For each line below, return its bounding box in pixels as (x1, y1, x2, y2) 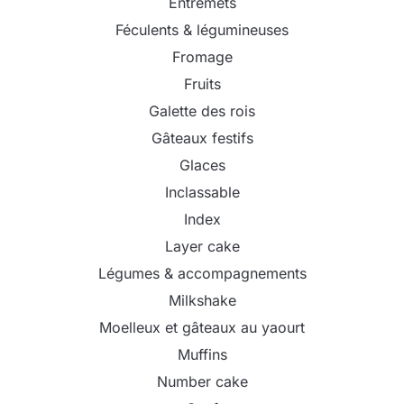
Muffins (177, 345, 227, 364)
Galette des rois (149, 102, 255, 121)
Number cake (156, 372, 248, 391)
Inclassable (164, 183, 240, 202)
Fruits (183, 75, 221, 94)
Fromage (171, 48, 233, 67)
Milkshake (168, 291, 236, 310)
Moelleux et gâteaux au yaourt (99, 318, 305, 337)
